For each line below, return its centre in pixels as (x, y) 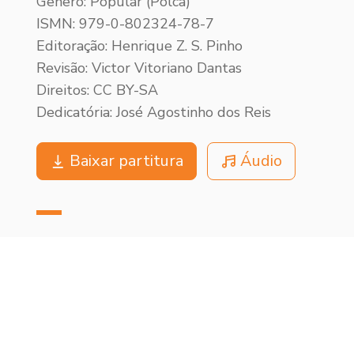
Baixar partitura (126, 160)
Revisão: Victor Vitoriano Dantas (139, 68)
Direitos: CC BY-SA (97, 90)
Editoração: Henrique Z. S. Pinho (139, 45)
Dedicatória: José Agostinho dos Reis (154, 112)
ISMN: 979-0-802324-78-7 (125, 23)
